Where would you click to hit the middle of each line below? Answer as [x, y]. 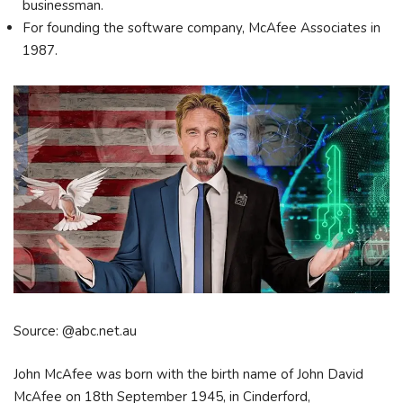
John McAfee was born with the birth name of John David [188, 374]
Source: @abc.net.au [75, 331]
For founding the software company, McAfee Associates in [201, 28]
